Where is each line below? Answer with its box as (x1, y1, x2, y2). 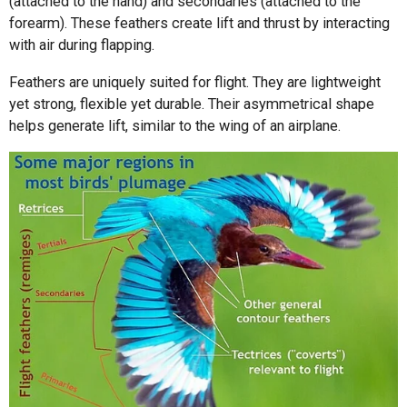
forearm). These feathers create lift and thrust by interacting (9, 15, 390, 33)
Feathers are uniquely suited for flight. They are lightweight (9, 73, 381, 91)
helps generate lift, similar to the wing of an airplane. (9, 116, 341, 134)
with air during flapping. (9, 36, 154, 55)
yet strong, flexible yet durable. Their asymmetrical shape (9, 94, 374, 113)
